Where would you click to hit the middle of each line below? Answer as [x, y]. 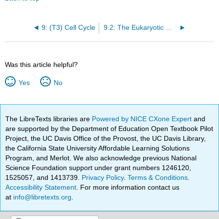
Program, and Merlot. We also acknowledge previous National [101, 158]
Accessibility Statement [41, 187]
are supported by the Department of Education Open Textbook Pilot [109, 128]
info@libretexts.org [42, 197]
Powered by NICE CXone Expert [143, 119]
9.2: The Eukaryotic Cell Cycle [169, 28]
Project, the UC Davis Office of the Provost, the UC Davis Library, [106, 138]
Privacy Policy [103, 177]
